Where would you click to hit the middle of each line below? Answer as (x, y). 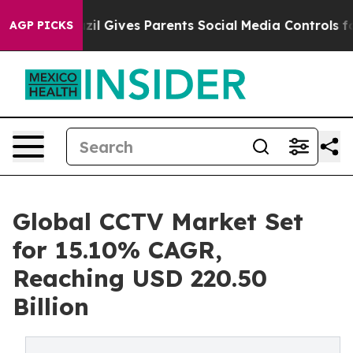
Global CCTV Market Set (158, 221)
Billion (51, 307)
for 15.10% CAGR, (117, 250)
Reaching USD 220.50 (140, 278)
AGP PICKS (41, 25)
